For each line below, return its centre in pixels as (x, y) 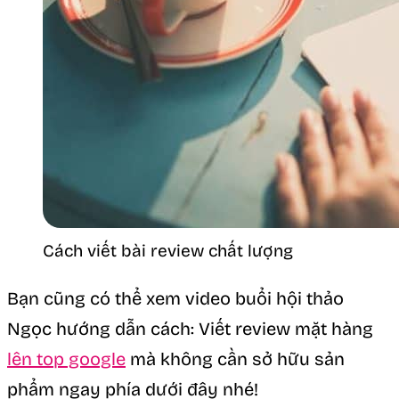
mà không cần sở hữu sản (235, 358)
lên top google (66, 358)
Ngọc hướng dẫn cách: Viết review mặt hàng (190, 328)
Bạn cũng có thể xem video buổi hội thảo (175, 298)
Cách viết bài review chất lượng (168, 250)
